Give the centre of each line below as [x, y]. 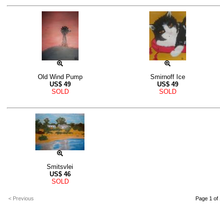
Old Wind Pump [60, 77]
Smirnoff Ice [168, 77]
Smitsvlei [60, 167]
